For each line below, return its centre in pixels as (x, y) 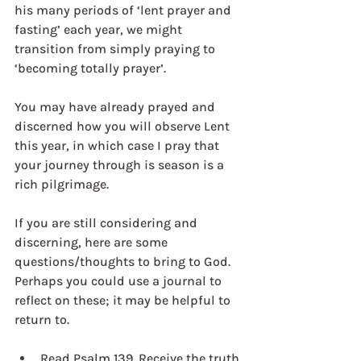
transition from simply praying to (116, 49)
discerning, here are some (93, 242)
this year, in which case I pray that (118, 145)
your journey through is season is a (121, 165)
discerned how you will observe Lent (124, 126)
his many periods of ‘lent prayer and (124, 10)
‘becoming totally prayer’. (90, 68)
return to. (42, 320)
